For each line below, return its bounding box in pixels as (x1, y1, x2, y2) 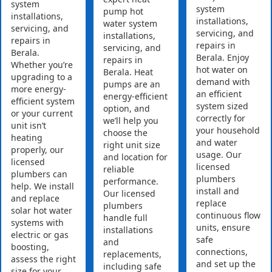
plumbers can (11, 168, 67, 180)
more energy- (11, 83, 66, 95)
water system (103, 18, 158, 30)
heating (11, 132, 42, 144)
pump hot (103, 5, 144, 18)
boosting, (11, 241, 49, 253)
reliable (103, 163, 135, 175)
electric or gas (11, 229, 69, 241)
